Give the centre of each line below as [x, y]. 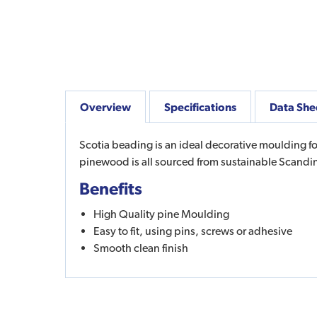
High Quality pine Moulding [161, 214]
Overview [105, 106]
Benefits [111, 188]
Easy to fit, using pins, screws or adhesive [193, 231]
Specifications [200, 106]
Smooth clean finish [141, 248]
